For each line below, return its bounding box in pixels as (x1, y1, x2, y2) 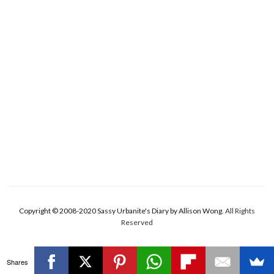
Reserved (121, 217, 153, 227)
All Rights (225, 206, 255, 215)
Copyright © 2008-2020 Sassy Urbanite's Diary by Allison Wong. (19, 206, 225, 215)
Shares (6, 256, 28, 267)
